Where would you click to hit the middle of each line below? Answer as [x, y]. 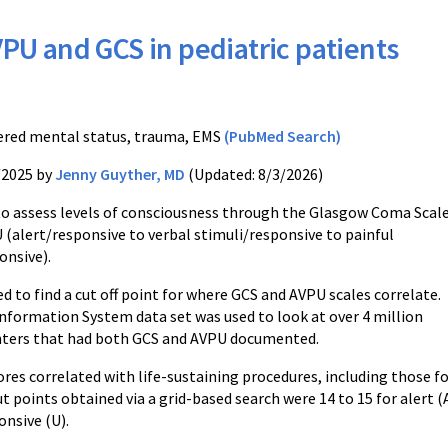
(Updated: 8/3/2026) [254, 174]
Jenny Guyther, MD [120, 174]
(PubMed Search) [282, 136]
